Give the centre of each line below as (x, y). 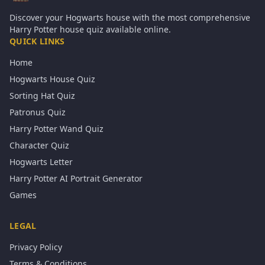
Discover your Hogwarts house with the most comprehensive (130, 17)
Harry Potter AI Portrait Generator (76, 178)
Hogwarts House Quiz (52, 79)
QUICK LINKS (37, 41)
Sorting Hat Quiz (42, 96)
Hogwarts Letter (41, 162)
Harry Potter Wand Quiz (56, 129)
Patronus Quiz (38, 112)
